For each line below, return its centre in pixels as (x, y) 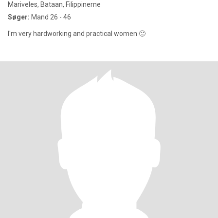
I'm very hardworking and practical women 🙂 (77, 34)
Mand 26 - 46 (50, 17)
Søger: (19, 17)
